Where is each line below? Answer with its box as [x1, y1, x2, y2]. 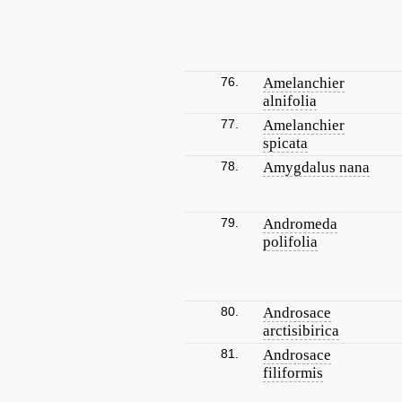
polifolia [263, 233, 318, 250]
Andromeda [263, 215, 337, 232]
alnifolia [263, 92, 317, 109]
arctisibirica [263, 322, 339, 339]
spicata [263, 135, 308, 152]
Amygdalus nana [263, 159, 370, 176]
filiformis [263, 364, 323, 381]
